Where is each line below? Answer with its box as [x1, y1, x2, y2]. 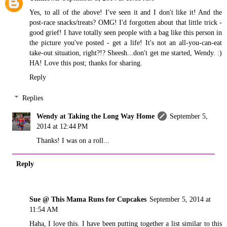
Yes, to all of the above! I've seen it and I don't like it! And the [29, 8, 222, 16]
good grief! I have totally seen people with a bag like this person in [29, 28, 222, 36]
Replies [22, 94, 44, 102]
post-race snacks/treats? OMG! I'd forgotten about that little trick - [29, 18, 222, 26]
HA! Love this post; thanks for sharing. [29, 58, 142, 67]
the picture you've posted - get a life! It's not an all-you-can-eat [29, 38, 222, 47]
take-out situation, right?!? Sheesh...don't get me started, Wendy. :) [29, 48, 222, 57]
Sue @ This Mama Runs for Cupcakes [29, 195, 146, 203]
